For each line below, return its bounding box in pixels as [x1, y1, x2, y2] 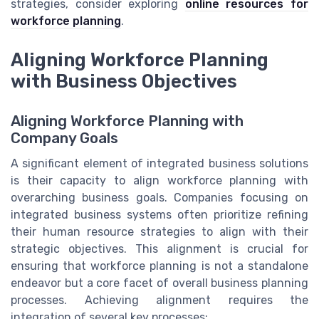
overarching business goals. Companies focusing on [11, 190, 308, 204]
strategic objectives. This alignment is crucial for [11, 241, 308, 256]
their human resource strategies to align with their [11, 224, 308, 239]
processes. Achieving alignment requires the [11, 293, 308, 307]
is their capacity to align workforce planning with [11, 173, 308, 187]
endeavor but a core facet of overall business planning [11, 276, 308, 290]
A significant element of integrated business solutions [11, 156, 308, 170]
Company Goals [11, 129, 118, 147]
